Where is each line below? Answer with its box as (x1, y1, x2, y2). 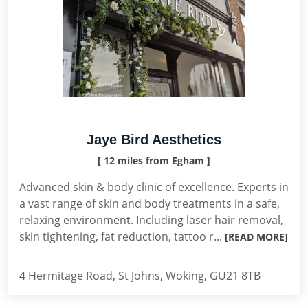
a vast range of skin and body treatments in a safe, (19, 196, 280, 211)
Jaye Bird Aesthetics (87, 132, 221, 147)
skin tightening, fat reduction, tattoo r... (19, 229, 225, 244)
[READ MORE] (225, 230, 288, 243)
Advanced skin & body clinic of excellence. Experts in (19, 179, 289, 195)
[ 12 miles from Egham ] (98, 154, 210, 167)
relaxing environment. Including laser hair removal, (19, 212, 283, 228)
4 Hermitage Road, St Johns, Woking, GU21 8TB (19, 268, 261, 283)
